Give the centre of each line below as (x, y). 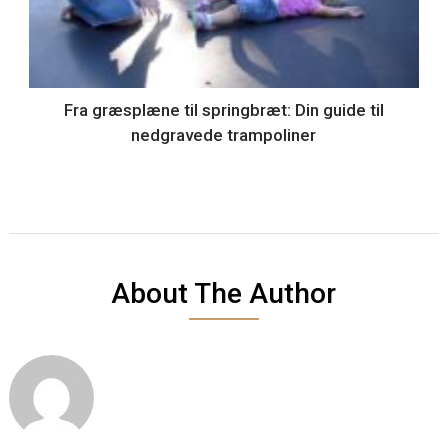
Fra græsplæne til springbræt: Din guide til (223, 110)
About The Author (224, 294)
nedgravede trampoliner (224, 135)
